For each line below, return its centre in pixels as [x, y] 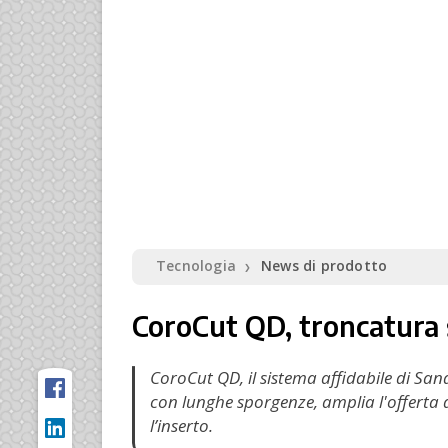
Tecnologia [196, 266]
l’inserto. [181, 426]
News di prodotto [324, 266]
